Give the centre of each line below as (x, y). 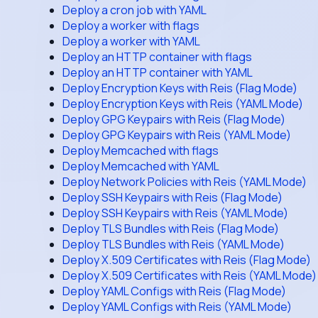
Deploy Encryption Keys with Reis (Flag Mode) (180, 88)
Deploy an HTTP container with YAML (158, 72)
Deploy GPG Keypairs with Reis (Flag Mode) (174, 119)
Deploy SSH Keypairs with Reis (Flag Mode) (172, 197)
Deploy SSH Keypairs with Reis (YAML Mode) (175, 213)
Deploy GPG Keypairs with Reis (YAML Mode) (177, 135)
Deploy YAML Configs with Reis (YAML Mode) (177, 307)
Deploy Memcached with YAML (141, 166)
